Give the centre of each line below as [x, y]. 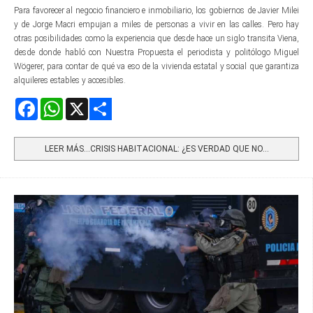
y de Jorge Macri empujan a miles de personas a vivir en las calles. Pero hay [156, 25]
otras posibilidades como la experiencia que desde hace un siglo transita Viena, [156, 39]
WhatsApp [82, 104]
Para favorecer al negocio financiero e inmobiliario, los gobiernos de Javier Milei [156, 11]
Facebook [54, 104]
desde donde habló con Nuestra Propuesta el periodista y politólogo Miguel [156, 53]
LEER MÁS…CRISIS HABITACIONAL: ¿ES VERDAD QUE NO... [156, 149]
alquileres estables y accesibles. [70, 81]
